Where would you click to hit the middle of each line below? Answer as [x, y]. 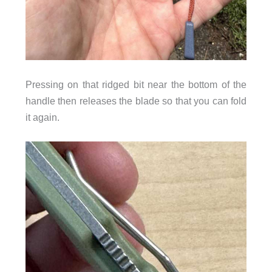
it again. [42, 117]
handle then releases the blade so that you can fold [136, 100]
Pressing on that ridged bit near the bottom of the [136, 84]
